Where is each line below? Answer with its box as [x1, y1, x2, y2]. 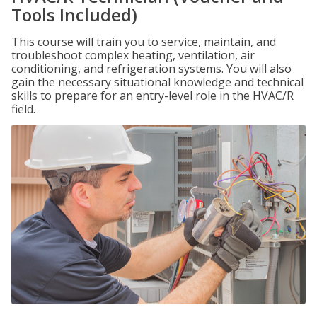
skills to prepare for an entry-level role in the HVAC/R [11, 88, 294, 103]
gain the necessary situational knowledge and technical [11, 74, 304, 90]
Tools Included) [11, 3, 137, 26]
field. [11, 101, 35, 117]
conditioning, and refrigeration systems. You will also [11, 61, 292, 76]
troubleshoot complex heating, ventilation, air [11, 47, 255, 63]
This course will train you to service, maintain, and [11, 34, 276, 50]
